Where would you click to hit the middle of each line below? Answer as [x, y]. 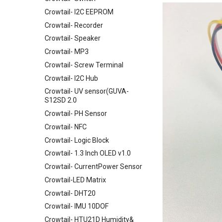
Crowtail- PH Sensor [76, 113]
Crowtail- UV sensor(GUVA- [87, 91]
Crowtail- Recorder [74, 25]
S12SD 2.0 [61, 100]
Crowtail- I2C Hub [71, 78]
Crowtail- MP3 [67, 52]
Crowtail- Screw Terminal [84, 65]
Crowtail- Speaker [73, 38]
